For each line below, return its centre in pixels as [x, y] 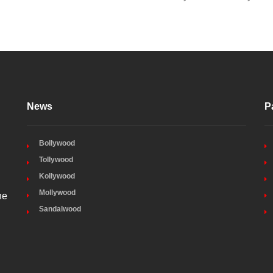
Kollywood [57, 176]
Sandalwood [60, 209]
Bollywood [57, 143]
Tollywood [56, 160]
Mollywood [57, 193]
